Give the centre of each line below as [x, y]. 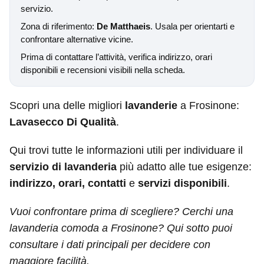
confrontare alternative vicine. [77, 39]
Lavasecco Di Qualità [63, 122]
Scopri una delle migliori [67, 105]
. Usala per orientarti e [192, 26]
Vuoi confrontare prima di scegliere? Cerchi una [121, 212]
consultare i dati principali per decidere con [110, 245]
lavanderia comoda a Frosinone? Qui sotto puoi [121, 228]
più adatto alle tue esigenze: [184, 167]
